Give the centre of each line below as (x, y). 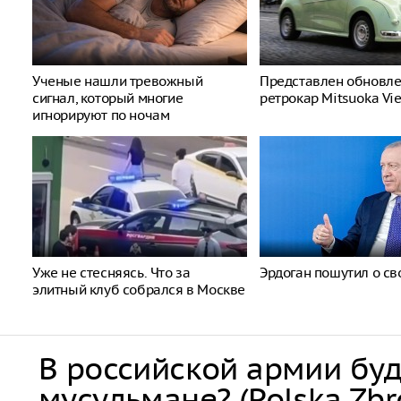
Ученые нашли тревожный (118, 81)
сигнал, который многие (108, 98)
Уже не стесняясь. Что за (111, 273)
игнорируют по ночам (101, 115)
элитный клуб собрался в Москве (139, 290)
